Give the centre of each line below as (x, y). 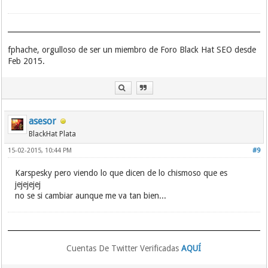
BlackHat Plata (53, 134)
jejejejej (28, 184)
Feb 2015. (27, 61)
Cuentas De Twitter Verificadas (124, 248)
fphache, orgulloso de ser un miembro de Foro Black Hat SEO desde (132, 50)
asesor (43, 121)
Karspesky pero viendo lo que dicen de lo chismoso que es (121, 173)
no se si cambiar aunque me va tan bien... (91, 196)
